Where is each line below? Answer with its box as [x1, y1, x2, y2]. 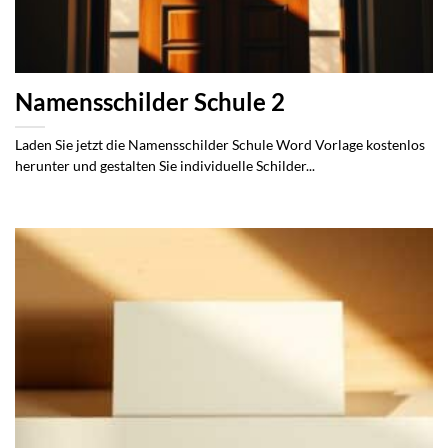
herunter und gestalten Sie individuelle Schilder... [15, 158, 315, 175]
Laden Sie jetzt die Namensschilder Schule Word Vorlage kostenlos [15, 137, 425, 154]
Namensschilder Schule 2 [15, 88, 285, 117]
